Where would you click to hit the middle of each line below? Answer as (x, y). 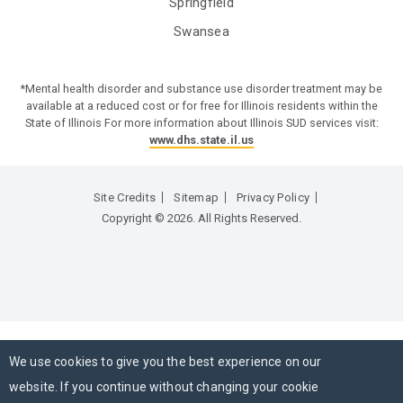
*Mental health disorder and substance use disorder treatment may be (201, 89)
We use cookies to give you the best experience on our (166, 362)
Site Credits (125, 198)
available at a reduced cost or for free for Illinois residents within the (201, 106)
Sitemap (197, 198)
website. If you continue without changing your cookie (164, 387)
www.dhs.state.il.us (201, 140)
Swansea (201, 32)
